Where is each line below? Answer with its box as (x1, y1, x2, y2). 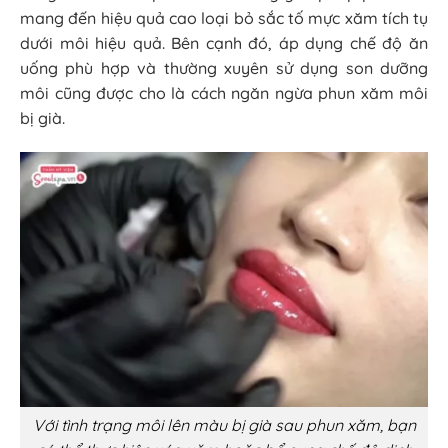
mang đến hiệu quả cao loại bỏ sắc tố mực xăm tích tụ (20, 8, 428, 29)
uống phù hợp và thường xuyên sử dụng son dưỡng (20, 58, 428, 79)
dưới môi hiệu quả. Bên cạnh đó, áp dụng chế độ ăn (20, 33, 428, 54)
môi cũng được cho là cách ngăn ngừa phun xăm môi (20, 83, 428, 104)
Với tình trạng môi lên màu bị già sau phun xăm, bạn (32, 415, 416, 436)
